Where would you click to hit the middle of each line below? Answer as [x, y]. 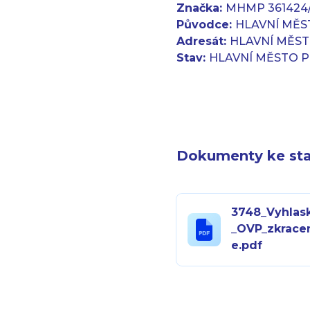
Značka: [201, 8]
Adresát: [203, 41]
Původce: [206, 25]
